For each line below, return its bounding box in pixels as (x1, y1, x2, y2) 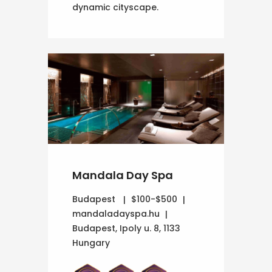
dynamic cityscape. (72, 1, 158, 14)
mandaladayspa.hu (72, 207, 160, 220)
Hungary (72, 236, 110, 249)
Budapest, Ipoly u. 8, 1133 (72, 222, 180, 234)
